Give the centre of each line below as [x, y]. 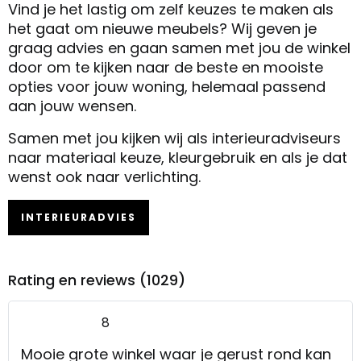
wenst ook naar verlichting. [104, 176]
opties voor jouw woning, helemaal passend [167, 86]
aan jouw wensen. [72, 106]
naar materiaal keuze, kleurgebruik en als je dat [178, 157]
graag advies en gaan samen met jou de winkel [179, 48]
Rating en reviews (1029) [97, 280]
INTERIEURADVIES [79, 217]
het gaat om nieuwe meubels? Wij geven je [162, 28]
